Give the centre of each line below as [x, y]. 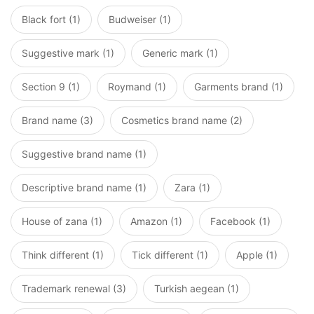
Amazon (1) [156, 221]
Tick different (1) [170, 255]
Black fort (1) [51, 19]
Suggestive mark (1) [68, 53]
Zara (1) [192, 187]
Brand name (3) [57, 120]
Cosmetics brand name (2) [182, 120]
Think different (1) [63, 255]
